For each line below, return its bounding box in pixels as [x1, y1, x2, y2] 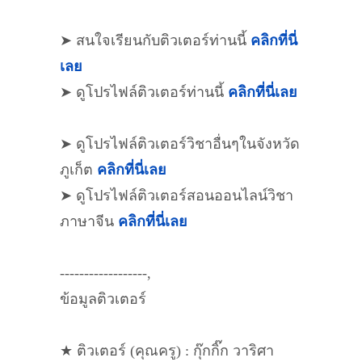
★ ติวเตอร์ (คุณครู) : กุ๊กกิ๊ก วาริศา [60, 343, 274, 359]
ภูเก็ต [60, 162, 97, 178]
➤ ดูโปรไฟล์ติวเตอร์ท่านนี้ [60, 84, 228, 100]
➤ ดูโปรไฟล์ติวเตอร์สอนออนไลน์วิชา [60, 187, 293, 204]
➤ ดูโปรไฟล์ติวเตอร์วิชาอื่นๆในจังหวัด [60, 136, 300, 152]
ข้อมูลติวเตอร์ [60, 291, 146, 307]
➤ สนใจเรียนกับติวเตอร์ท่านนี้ [60, 32, 250, 48]
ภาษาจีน [60, 213, 118, 229]
